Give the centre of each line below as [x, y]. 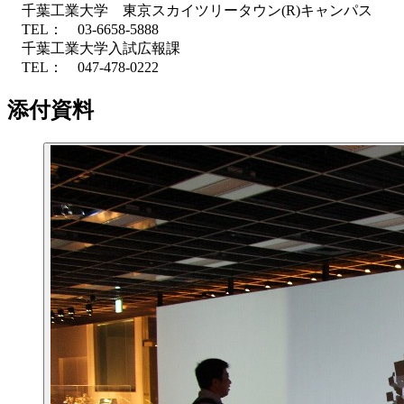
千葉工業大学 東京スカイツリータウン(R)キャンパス [190, 10]
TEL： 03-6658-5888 [83, 29]
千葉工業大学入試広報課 [94, 48]
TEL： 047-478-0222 [83, 67]
